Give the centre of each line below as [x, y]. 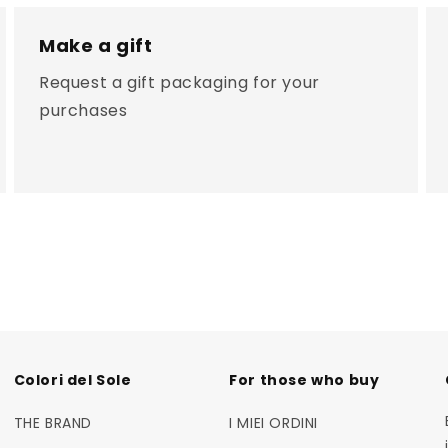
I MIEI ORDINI [273, 423]
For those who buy [304, 380]
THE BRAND [52, 423]
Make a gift [95, 46]
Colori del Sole [72, 380]
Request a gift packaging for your [179, 83]
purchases [83, 111]
